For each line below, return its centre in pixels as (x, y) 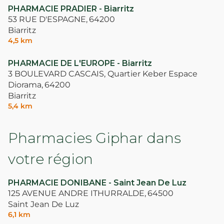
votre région (50, 159)
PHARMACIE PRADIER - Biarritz (71, 9)
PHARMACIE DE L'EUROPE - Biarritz (80, 63)
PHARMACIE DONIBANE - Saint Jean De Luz (97, 183)
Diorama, (25, 85)
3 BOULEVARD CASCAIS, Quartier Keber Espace (103, 74)
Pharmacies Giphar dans (94, 138)
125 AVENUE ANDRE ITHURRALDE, (77, 193)
